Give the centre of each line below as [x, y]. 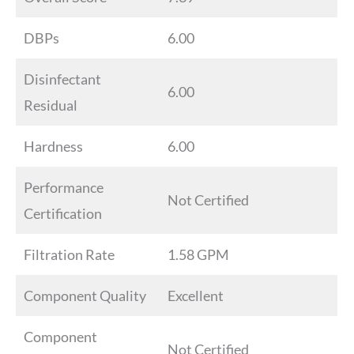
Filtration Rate [69, 254]
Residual [51, 105]
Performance [64, 187]
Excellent [196, 295]
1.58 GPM [198, 254]
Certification [63, 213]
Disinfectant [62, 79]
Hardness [53, 146]
